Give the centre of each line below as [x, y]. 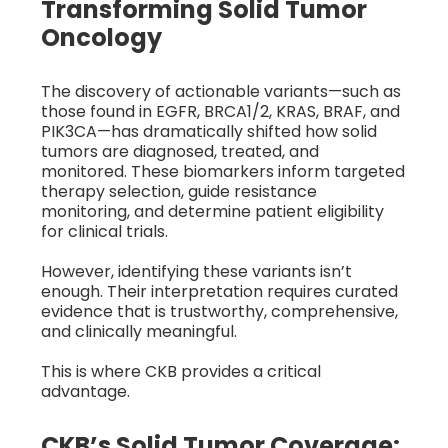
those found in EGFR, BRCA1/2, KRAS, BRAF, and [220, 111]
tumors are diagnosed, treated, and [180, 151]
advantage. [85, 391]
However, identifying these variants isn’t [196, 271]
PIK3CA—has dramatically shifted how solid [209, 131]
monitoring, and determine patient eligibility [212, 211]
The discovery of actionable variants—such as [221, 91]
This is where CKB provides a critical [181, 371]
